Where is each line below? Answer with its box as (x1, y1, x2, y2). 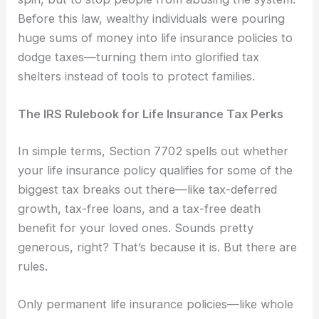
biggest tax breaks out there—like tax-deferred (18, 182, 278, 197)
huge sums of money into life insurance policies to (18, 31, 293, 46)
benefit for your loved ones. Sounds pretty (18, 221, 254, 236)
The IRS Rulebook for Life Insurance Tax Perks (18, 107, 284, 122)
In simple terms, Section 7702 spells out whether (18, 144, 289, 159)
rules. (18, 259, 48, 274)
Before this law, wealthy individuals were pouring (18, 11, 286, 26)
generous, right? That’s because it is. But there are (18, 240, 298, 255)
